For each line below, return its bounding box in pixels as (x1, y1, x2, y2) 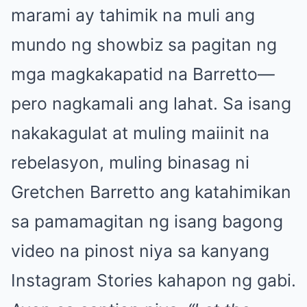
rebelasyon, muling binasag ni (11, 152, 249, 173)
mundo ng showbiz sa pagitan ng (11, 34, 277, 56)
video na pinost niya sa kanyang (11, 241, 269, 262)
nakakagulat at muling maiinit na (11, 123, 269, 144)
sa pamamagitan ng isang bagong (11, 211, 283, 232)
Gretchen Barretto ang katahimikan (11, 182, 291, 203)
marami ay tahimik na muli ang (11, 5, 255, 26)
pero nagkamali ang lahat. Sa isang (11, 93, 291, 114)
